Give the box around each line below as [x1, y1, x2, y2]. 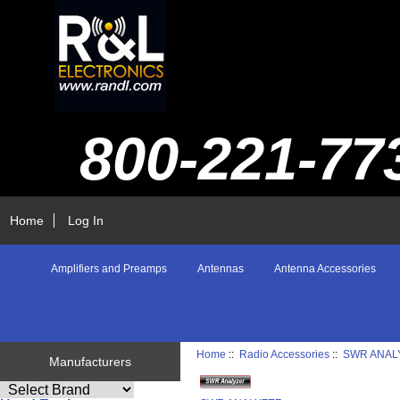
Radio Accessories [239, 348, 330, 361]
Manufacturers [48, 354, 131, 370]
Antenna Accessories [274, 262, 376, 276]
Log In [68, 212, 104, 228]
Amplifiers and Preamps [51, 262, 167, 276]
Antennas [197, 262, 244, 276]
